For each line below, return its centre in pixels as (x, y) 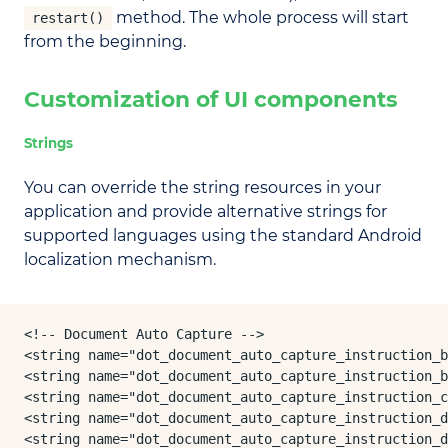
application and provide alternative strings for (205, 211)
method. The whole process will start (260, 18)
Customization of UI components (211, 99)
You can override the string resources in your (202, 187)
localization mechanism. (120, 259)
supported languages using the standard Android (223, 235)
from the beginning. (105, 42)
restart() (68, 18)
